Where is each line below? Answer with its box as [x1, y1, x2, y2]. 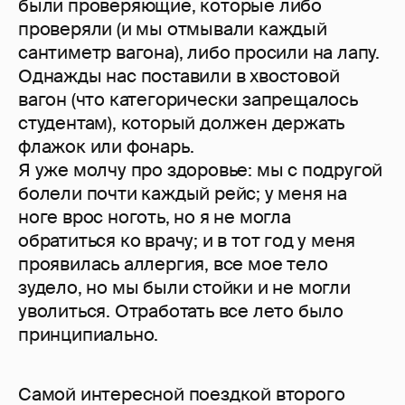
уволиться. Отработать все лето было [18, 299, 344, 324]
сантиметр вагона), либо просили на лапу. [18, 41, 380, 65]
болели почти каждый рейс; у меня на [18, 182, 347, 206]
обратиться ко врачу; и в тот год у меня [18, 229, 356, 253]
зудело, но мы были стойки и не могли [18, 276, 351, 300]
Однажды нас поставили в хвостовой [18, 64, 340, 89]
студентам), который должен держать [18, 111, 345, 136]
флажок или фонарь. [18, 135, 199, 159]
